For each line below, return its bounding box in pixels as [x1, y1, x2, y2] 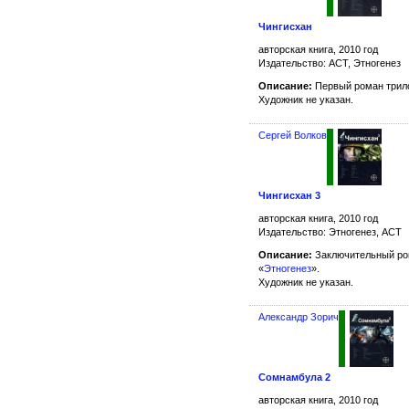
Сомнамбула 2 [258, 372, 330, 383]
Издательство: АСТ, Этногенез [258, 57, 401, 68]
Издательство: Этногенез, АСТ [258, 226, 402, 238]
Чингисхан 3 [258, 190, 320, 202]
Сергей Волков [258, 129, 327, 141]
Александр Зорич [258, 311, 339, 323]
